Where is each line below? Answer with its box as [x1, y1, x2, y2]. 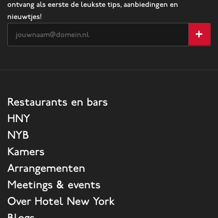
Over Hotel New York [7, 194, 115, 208]
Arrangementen [7, 161, 85, 175]
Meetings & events [7, 178, 101, 191]
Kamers [7, 145, 45, 158]
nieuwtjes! [7, 12, 42, 21]
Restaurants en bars [7, 95, 108, 109]
